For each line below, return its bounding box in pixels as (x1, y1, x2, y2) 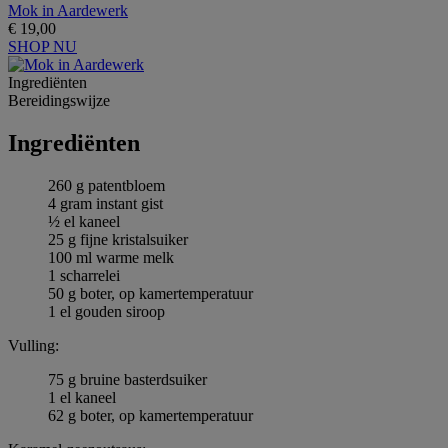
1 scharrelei (48, 266, 120, 284)
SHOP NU (8, 37, 77, 55)
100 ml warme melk (48, 248, 174, 266)
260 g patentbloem (48, 176, 165, 194)
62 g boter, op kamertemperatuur (48, 406, 253, 424)
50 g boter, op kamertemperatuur (48, 284, 253, 302)
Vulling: (8, 336, 59, 354)
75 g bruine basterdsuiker (48, 370, 207, 388)
